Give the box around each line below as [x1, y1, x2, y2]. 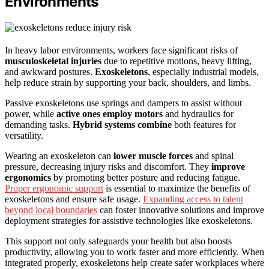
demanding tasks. [5, 119, 73, 130]
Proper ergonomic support [5, 183, 103, 194]
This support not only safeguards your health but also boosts [5, 236, 232, 247]
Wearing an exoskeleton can [5, 151, 113, 162]
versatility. [5, 130, 43, 141]
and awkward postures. [5, 67, 95, 77]
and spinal [193, 151, 234, 162]
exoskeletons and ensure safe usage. [5, 194, 143, 205]
